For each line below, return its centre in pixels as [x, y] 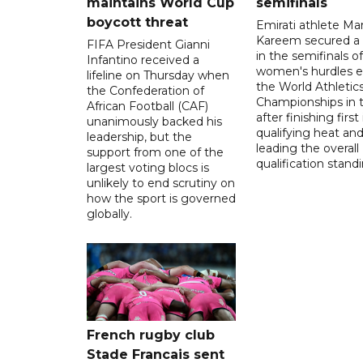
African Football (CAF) [147, 106]
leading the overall [307, 148]
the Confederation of [145, 90]
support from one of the [155, 152]
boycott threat [137, 22]
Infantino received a [143, 60]
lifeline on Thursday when [158, 75]
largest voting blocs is [148, 167]
